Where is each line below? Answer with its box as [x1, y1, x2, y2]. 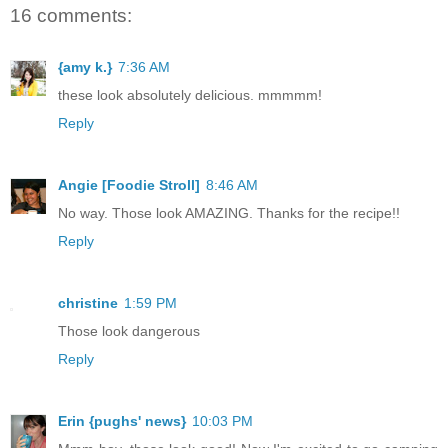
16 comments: [10, 5, 132, 26]
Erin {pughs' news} [58, 413, 186, 430]
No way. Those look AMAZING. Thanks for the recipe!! [58, 205, 400, 222]
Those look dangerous [58, 323, 200, 340]
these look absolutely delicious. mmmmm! [58, 87, 322, 104]
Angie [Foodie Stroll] [58, 177, 200, 194]
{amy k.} [58, 59, 112, 76]
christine [58, 295, 118, 312]
